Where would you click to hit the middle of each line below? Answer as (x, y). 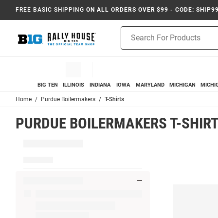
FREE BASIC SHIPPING (50, 10)
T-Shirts (114, 99)
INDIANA (100, 85)
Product (133, 31)
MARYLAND (150, 85)
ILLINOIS (74, 85)
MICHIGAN (183, 85)
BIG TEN (48, 85)
